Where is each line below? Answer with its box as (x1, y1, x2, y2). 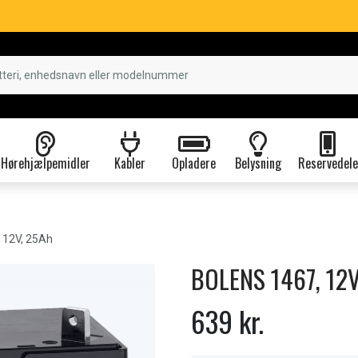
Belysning (234, 153, 281, 173)
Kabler (114, 153, 145, 173)
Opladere (172, 153, 216, 173)
